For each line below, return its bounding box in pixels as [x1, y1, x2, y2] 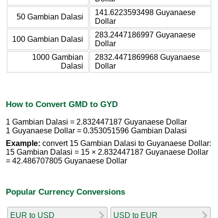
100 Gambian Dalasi [12, 35, 83, 43]
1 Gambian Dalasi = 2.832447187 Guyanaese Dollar [6, 118, 187, 127]
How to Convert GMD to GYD [6, 99, 118, 109]
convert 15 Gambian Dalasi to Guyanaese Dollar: [40, 139, 211, 148]
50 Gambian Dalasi [17, 12, 83, 21]
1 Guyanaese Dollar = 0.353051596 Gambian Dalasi [6, 127, 187, 135]
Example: [6, 139, 40, 148]
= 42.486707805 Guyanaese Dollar [6, 157, 127, 165]
